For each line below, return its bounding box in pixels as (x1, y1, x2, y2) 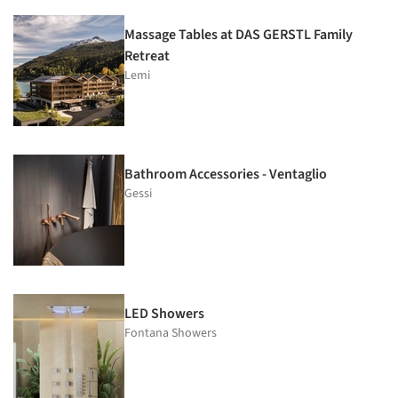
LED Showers (124, 304, 204, 324)
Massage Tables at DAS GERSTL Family (124, 25, 353, 45)
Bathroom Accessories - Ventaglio (124, 164, 327, 185)
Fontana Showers (124, 324, 217, 343)
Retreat (124, 46, 170, 67)
